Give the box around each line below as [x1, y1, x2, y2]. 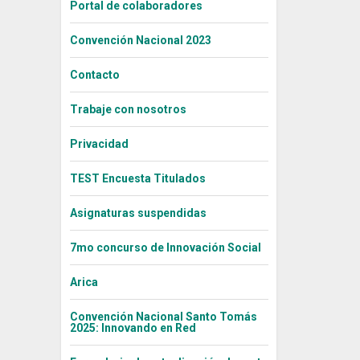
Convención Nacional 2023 [69, 34, 211, 47]
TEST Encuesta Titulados [69, 172, 206, 186]
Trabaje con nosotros [69, 103, 186, 117]
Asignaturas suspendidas [69, 207, 207, 220]
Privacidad [69, 137, 129, 151]
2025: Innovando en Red [69, 321, 196, 335]
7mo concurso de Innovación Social [69, 241, 261, 255]
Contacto [69, 68, 120, 82]
